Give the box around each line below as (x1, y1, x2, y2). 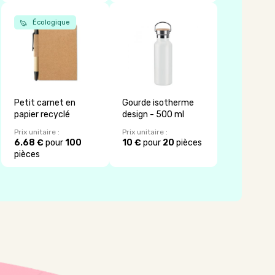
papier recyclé (14, 109, 71, 120)
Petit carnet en (14, 97, 76, 108)
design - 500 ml (122, 109, 185, 120)
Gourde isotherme (122, 97, 195, 108)
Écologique (31, 18, 71, 27)
